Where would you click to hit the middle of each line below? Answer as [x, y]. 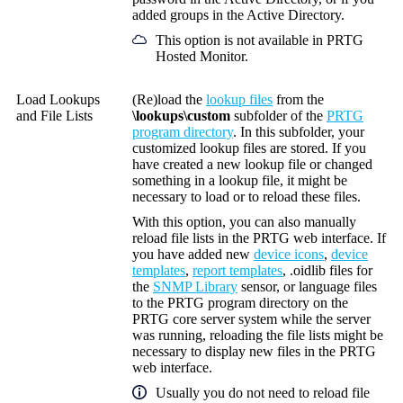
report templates [237, 270]
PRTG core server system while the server [251, 318]
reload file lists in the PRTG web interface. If [259, 237]
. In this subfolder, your [299, 131]
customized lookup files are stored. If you [249, 148]
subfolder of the [278, 115]
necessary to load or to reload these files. [246, 196]
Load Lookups [58, 99]
